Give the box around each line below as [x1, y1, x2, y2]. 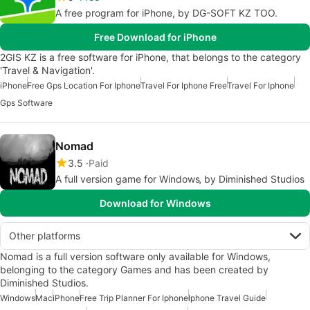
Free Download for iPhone [93, 31, 217, 43]
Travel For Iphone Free [140, 80, 227, 91]
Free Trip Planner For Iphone [80, 293, 188, 303]
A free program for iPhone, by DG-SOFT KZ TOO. [55, 7, 277, 19]
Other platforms [9, 230, 80, 241]
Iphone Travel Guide [188, 293, 266, 303]
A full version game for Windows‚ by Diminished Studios [55, 173, 304, 185]
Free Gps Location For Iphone [27, 80, 140, 91]
